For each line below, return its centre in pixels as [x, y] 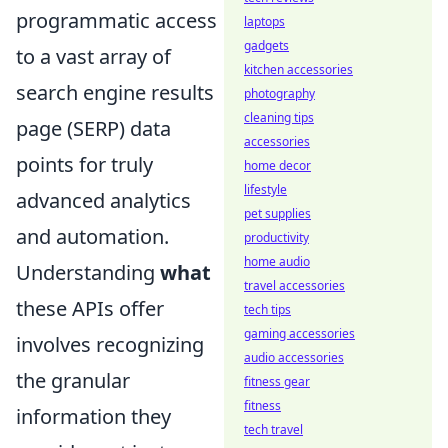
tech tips [267, 309]
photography [279, 93]
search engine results [115, 92]
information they [93, 416]
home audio [277, 261]
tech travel [273, 429]
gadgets [266, 45]
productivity [276, 237]
